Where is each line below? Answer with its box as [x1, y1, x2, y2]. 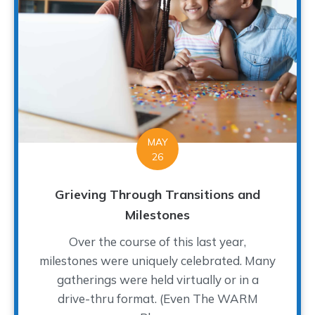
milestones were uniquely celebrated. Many [39, 252, 276, 268]
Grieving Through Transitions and [55, 186, 260, 202]
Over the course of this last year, [69, 233, 246, 249]
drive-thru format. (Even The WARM [57, 290, 258, 306]
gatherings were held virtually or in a [56, 271, 259, 287]
